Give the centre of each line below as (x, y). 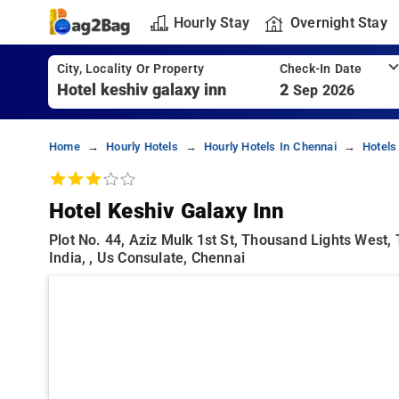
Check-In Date (321, 69)
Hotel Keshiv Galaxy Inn (167, 211)
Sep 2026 (324, 90)
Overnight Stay (338, 22)
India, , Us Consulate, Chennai (147, 258)
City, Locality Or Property (130, 69)
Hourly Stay (211, 22)
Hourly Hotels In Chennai (270, 147)
